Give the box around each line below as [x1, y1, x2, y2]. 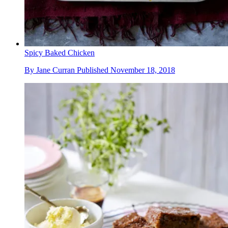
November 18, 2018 [110, 66, 175, 75]
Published [77, 66, 110, 75]
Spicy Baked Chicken [24, 48, 95, 58]
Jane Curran [36, 66, 75, 75]
